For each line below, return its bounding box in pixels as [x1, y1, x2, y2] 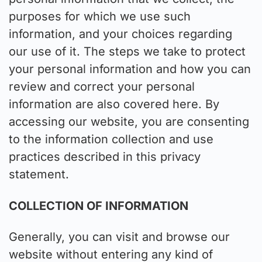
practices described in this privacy [9, 150, 201, 164]
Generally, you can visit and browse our [9, 230, 230, 244]
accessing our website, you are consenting [9, 115, 249, 129]
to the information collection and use [9, 132, 213, 147]
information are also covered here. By [9, 97, 219, 112]
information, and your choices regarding [9, 27, 232, 42]
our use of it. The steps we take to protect [9, 44, 246, 59]
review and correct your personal [9, 80, 195, 94]
